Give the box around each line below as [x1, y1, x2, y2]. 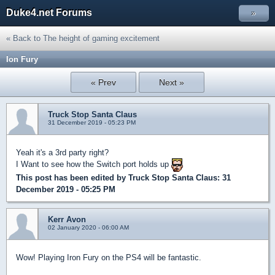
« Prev [91, 77, 117, 87]
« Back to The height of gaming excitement [6, 34, 160, 43]
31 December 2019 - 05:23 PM [48, 119, 136, 126]
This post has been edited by [16, 173, 128, 182]
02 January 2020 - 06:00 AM [48, 224, 129, 231]
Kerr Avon [48, 215, 86, 224]
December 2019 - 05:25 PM [16, 185, 115, 194]
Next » [158, 77, 184, 87]
